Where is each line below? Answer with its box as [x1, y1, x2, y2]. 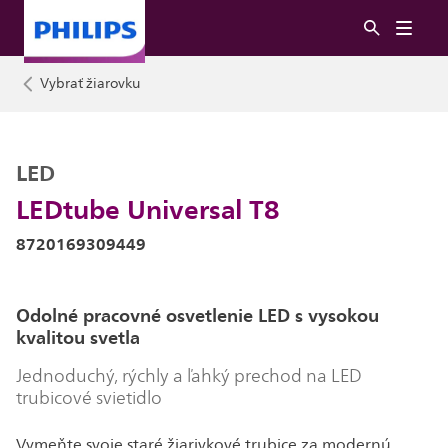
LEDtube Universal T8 [16, 187, 280, 231]
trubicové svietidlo [16, 384, 162, 412]
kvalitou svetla [16, 322, 140, 353]
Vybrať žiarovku [40, 72, 140, 95]
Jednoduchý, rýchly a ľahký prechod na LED [16, 362, 362, 390]
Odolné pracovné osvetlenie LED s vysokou [16, 300, 379, 331]
